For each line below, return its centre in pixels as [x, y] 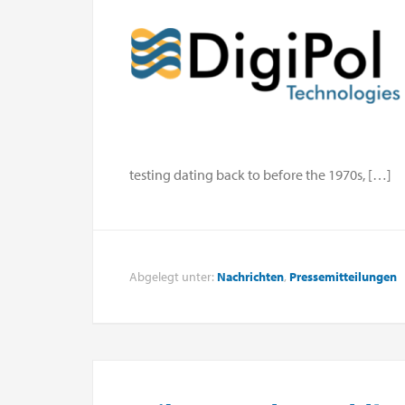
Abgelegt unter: [173, 276]
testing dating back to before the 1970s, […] [260, 174]
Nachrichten [250, 276]
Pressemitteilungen [343, 276]
